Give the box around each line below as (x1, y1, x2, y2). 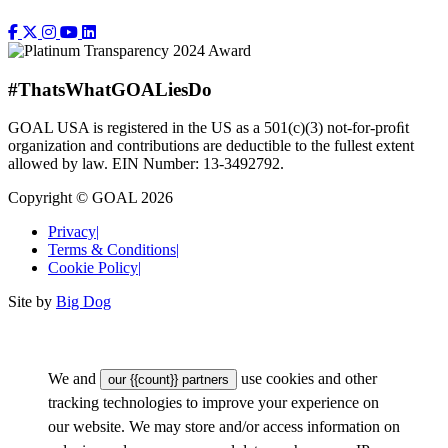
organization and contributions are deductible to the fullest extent (8, 137, 414, 155)
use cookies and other (237, 370, 377, 388)
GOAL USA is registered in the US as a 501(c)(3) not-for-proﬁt (8, 119, 409, 137)
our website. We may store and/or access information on (48, 418, 400, 436)
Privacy (48, 223, 96, 241)
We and (48, 370, 100, 388)
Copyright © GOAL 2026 (8, 189, 173, 207)
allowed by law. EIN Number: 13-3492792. (8, 155, 284, 173)
